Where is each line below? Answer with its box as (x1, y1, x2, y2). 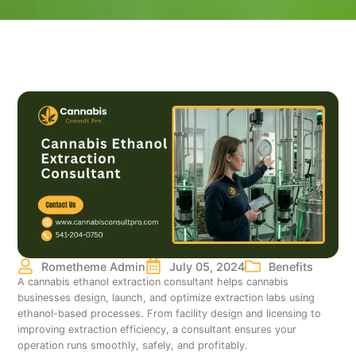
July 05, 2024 (169, 259, 246, 273)
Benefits (269, 259, 314, 273)
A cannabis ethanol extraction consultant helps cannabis (17, 276, 289, 288)
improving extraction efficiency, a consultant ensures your (17, 323, 297, 336)
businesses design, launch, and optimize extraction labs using (17, 292, 315, 304)
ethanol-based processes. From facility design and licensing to (17, 308, 322, 320)
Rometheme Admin (41, 259, 146, 273)
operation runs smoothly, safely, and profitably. (17, 339, 249, 352)
